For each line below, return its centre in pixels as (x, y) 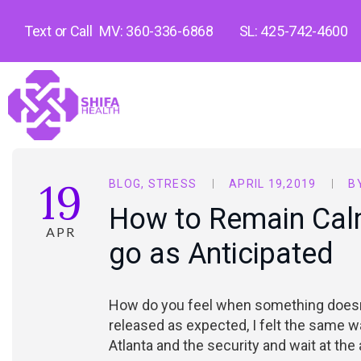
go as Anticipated (221, 253)
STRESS (172, 183)
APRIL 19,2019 (273, 183)
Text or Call (58, 31)
